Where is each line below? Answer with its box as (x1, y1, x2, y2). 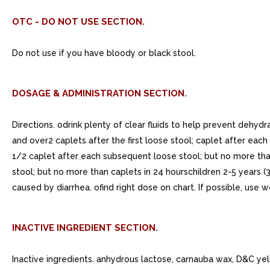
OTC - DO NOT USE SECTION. (12, 16, 145, 27)
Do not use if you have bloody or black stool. (12, 48, 196, 58)
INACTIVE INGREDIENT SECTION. (12, 222, 158, 233)
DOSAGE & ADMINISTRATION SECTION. (12, 88, 187, 99)
